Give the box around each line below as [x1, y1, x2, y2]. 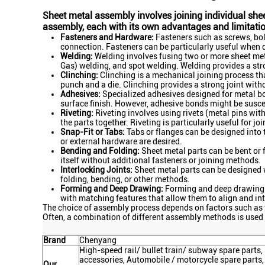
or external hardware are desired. [60, 137, 182, 146]
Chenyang [79, 235, 117, 245]
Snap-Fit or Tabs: [60, 127, 125, 137]
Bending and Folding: [60, 146, 140, 156]
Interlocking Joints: [60, 165, 132, 174]
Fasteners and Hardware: [60, 33, 154, 42]
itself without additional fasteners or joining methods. [60, 156, 261, 165]
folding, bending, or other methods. [60, 174, 190, 184]
